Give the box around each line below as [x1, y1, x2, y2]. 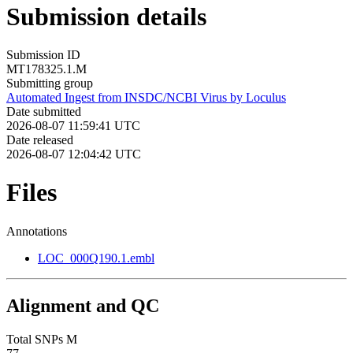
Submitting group [6, 76, 93, 90]
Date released [6, 132, 73, 147]
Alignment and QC [6, 295, 159, 316]
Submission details [6, 2, 206, 31]
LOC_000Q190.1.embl [38, 251, 154, 265]
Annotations [6, 224, 67, 238]
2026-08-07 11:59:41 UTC [6, 118, 140, 132]
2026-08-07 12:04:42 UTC [6, 147, 141, 161]
